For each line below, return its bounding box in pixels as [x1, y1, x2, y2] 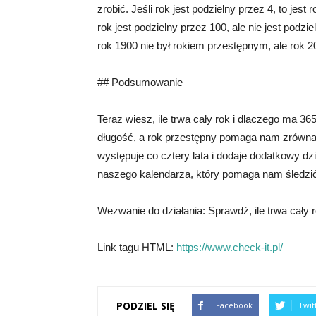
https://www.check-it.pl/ [176, 241, 283, 253]
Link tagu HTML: [97, 241, 176, 253]
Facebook [216, 300, 253, 310]
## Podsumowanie [97, 76, 183, 88]
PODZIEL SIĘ [116, 298, 175, 312]
